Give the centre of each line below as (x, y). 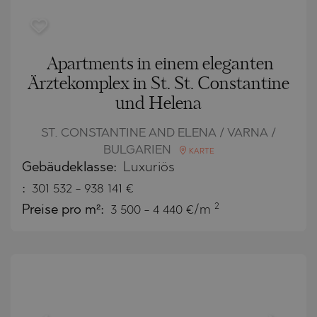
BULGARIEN (138, 150)
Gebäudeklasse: (71, 168)
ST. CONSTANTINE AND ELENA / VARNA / (158, 133)
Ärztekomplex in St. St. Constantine (158, 84)
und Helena (158, 104)
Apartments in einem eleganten (160, 64)
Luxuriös (149, 168)
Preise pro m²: (65, 210)
